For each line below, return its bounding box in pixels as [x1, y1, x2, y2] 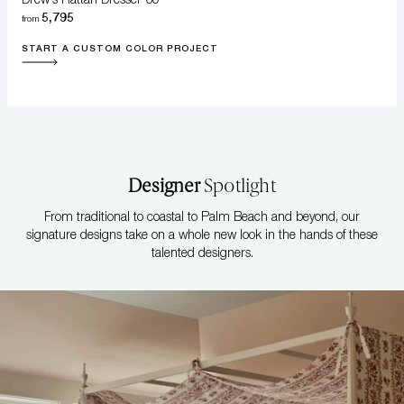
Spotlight [199, 174, 276, 197]
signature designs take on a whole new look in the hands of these [26, 225, 378, 242]
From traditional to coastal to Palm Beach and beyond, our [44, 207, 360, 224]
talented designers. [151, 243, 253, 260]
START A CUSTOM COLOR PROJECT [22, 41, 219, 53]
